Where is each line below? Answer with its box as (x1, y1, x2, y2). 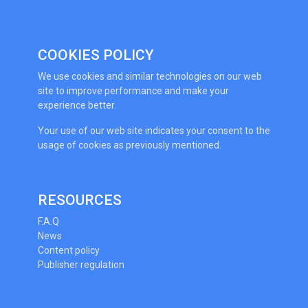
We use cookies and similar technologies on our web (38, 71, 262, 82)
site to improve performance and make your (38, 85, 229, 96)
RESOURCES (38, 192, 122, 208)
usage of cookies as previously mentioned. (38, 140, 221, 151)
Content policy (38, 245, 100, 256)
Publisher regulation (38, 259, 124, 270)
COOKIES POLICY (38, 47, 154, 63)
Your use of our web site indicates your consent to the (38, 125, 270, 136)
